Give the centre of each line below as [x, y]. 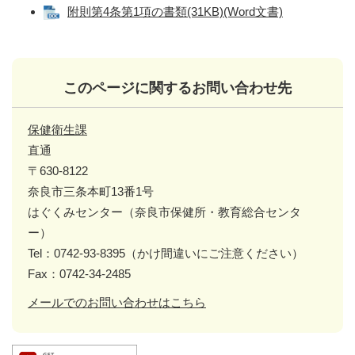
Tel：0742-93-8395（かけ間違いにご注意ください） [166, 253]
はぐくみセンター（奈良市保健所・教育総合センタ [164, 212]
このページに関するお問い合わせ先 [177, 88]
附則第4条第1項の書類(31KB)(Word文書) [175, 11]
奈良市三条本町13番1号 [91, 191]
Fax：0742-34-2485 [79, 273]
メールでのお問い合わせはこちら [117, 302]
